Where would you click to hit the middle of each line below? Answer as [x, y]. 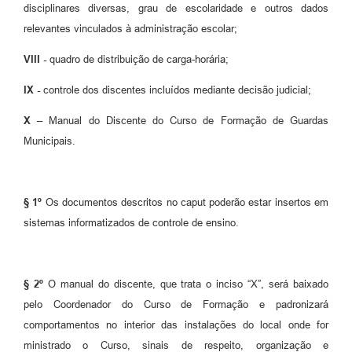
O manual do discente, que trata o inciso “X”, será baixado [186, 284]
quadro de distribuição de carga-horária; [139, 60]
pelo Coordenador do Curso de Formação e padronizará [176, 305]
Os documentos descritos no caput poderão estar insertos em [185, 203]
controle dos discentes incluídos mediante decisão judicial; [177, 90]
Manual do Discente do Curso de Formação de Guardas [189, 121]
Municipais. [49, 141]
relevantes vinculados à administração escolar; [130, 29]
